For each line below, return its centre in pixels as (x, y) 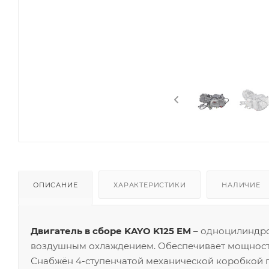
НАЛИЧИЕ (241, 185)
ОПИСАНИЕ (56, 185)
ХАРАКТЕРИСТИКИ (150, 185)
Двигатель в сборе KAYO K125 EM (111, 231)
